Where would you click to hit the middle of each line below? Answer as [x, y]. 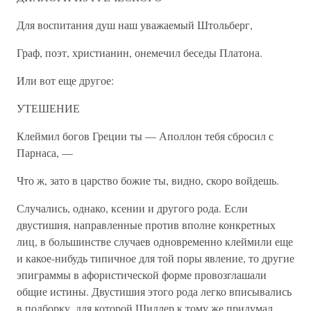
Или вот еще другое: [65, 80]
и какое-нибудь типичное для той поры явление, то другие [155, 258]
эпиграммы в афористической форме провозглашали [142, 275]
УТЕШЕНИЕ [48, 108]
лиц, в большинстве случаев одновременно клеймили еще [155, 241]
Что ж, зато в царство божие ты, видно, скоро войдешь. [148, 180]
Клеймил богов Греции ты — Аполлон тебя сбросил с [145, 136]
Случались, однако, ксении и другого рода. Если [132, 208]
